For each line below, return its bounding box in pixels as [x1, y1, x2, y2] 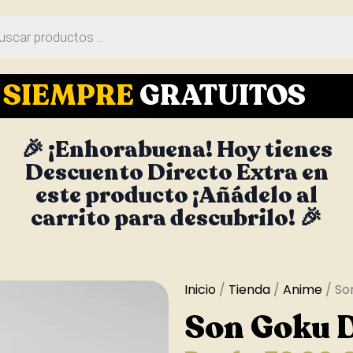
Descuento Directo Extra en [24, 157, 329, 188]
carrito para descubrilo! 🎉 [31, 203, 322, 233]
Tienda [229, 281, 270, 299]
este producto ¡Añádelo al [35, 180, 318, 210]
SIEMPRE [2, 76, 139, 115]
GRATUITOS [139, 76, 306, 115]
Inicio [184, 281, 216, 299]
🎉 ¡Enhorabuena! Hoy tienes [20, 134, 333, 165]
